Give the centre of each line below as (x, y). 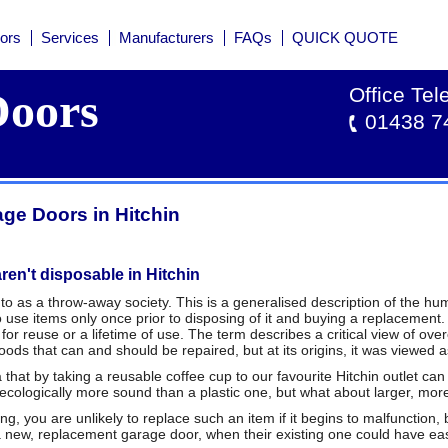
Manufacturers (166, 38)
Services (70, 38)
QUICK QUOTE (345, 38)
